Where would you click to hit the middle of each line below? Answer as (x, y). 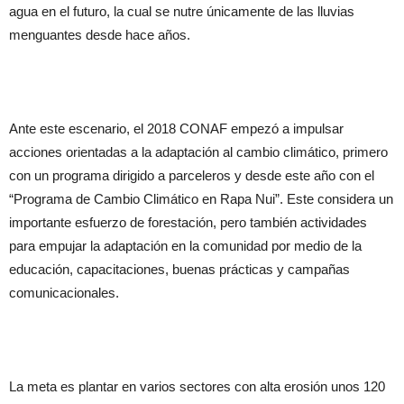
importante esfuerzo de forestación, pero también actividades (188, 222)
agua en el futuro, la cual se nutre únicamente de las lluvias (182, 11)
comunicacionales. (64, 293)
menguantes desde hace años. (100, 35)
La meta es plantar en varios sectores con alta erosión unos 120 (197, 386)
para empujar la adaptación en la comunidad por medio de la (185, 246)
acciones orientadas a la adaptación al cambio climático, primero (198, 152)
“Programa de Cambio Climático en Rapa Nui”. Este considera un (201, 199)
